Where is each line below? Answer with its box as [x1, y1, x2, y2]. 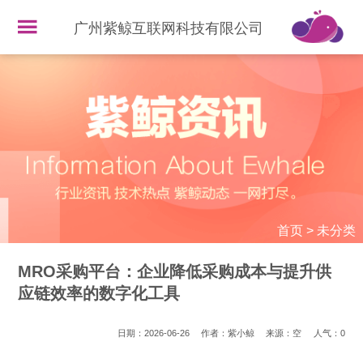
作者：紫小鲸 [201, 328, 255, 339]
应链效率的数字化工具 [18, 284, 181, 303]
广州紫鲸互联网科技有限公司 [74, 20, 264, 36]
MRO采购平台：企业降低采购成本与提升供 [18, 263, 332, 281]
